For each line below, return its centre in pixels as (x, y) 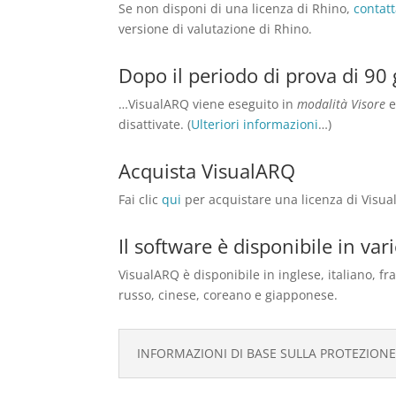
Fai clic (141, 199)
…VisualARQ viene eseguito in (208, 103)
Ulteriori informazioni (255, 124)
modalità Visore (342, 103)
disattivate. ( (155, 124)
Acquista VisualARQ (207, 170)
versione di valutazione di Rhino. (216, 28)
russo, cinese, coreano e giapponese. (228, 294)
